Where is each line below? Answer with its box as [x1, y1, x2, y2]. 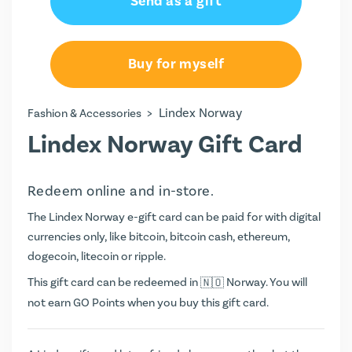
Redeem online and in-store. [27, 182, 214, 200]
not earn [27, 295, 73, 310]
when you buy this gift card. [125, 295, 269, 310]
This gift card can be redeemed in [27, 275, 200, 290]
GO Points [73, 295, 125, 310]
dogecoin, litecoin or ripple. [27, 249, 166, 264]
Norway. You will [224, 275, 307, 290]
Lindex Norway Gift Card [27, 129, 302, 161]
